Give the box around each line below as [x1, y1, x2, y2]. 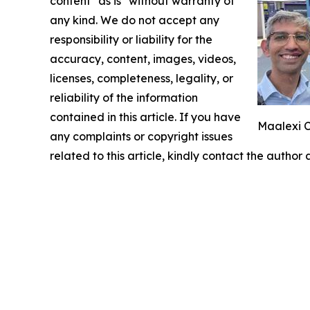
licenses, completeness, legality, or [50, 71, 233, 85]
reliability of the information [50, 90, 198, 104]
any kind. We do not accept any [50, 12, 219, 27]
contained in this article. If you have [50, 109, 241, 124]
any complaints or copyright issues [50, 129, 232, 143]
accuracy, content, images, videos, [50, 51, 236, 66]
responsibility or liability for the [50, 32, 212, 46]
